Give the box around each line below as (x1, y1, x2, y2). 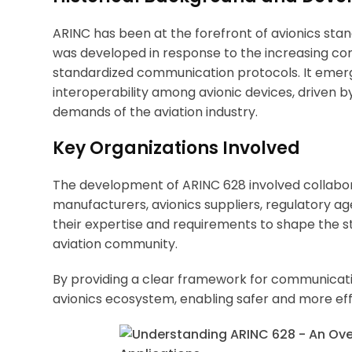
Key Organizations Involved (53, 135, 300, 160)
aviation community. (53, 234, 178, 253)
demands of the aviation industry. (53, 102, 258, 121)
